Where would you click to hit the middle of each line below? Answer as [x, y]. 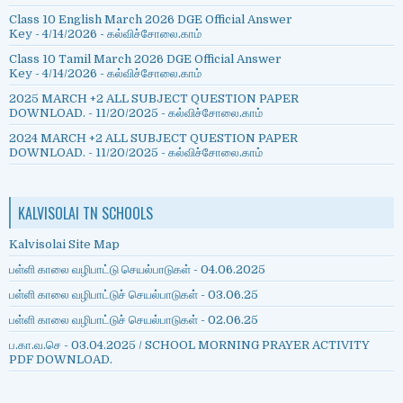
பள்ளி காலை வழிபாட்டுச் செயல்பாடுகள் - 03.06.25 [134, 295]
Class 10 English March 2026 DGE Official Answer [151, 20]
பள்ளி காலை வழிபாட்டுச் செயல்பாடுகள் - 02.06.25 [134, 320]
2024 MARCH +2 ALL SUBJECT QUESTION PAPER [153, 139]
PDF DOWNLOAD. [61, 360]
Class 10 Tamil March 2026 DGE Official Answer [145, 59]
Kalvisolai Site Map [64, 245]
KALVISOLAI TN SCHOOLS [85, 214]
